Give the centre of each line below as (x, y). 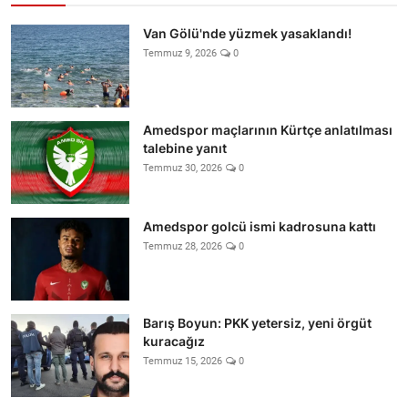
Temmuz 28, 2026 (183, 246)
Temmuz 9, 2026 (180, 53)
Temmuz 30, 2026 (183, 168)
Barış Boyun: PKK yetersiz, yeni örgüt (257, 322)
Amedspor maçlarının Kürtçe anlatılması (268, 129)
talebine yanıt (185, 148)
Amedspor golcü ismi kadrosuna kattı (260, 226)
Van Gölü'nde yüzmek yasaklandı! (247, 33)
